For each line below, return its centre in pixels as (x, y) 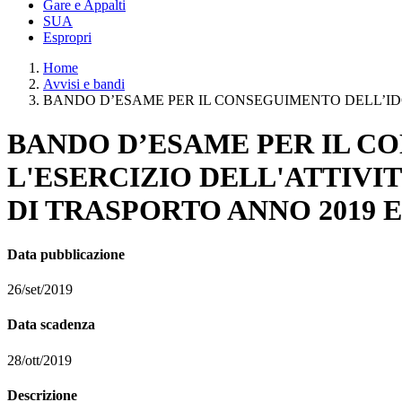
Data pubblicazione (66, 254)
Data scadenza (51, 325)
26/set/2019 (40, 290)
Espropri (67, 37)
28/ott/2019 (39, 360)
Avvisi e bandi (84, 84)
